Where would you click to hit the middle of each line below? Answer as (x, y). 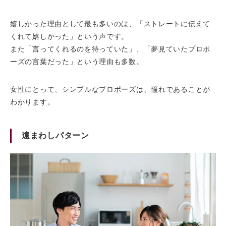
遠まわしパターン (55, 135)
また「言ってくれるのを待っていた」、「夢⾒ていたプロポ (110, 49)
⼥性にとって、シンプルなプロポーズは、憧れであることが (110, 89)
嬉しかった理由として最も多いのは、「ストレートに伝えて (110, 23)
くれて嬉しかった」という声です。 (70, 36)
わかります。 (33, 102)
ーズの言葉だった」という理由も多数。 (77, 61)
